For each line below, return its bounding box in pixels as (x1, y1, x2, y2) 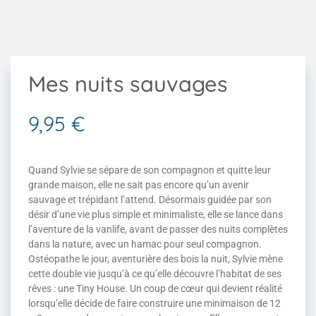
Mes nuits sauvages (28, 70, 228, 97)
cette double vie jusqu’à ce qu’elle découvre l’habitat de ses (28, 268, 281, 279)
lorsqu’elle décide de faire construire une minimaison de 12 (28, 298, 281, 309)
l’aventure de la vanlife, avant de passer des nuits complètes (28, 224, 288, 235)
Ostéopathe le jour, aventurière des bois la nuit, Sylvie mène (28, 253, 283, 265)
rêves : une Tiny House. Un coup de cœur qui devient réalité (28, 283, 282, 294)
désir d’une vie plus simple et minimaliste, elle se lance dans (28, 209, 283, 220)
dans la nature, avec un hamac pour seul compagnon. (28, 238, 262, 250)
